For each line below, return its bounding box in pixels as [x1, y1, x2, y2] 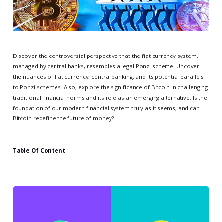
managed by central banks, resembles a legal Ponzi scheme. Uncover [12, 62, 200, 70]
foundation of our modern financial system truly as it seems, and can [12, 104, 200, 111]
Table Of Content [12, 147, 65, 155]
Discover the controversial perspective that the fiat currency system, [12, 52, 198, 59]
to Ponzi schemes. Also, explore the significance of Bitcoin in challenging [12, 83, 208, 91]
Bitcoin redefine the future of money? [12, 114, 114, 122]
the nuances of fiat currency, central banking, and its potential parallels [12, 72, 204, 80]
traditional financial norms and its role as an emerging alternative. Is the [12, 93, 208, 101]
